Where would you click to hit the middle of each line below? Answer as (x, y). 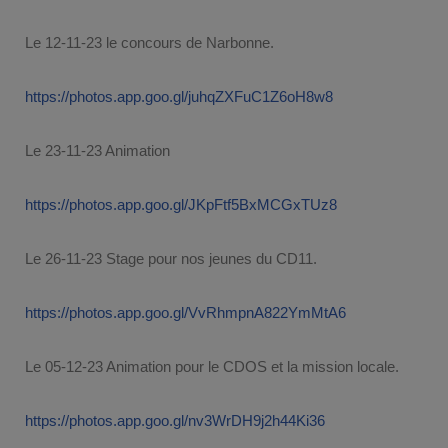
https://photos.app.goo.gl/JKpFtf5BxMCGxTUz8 (181, 204)
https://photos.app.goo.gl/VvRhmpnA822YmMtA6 (185, 312)
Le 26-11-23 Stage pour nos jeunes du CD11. (171, 258)
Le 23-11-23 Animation (97, 150)
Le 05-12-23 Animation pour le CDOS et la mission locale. (212, 366)
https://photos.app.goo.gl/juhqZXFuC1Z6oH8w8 (179, 96)
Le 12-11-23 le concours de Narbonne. (149, 42)
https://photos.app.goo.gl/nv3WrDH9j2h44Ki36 (175, 420)
